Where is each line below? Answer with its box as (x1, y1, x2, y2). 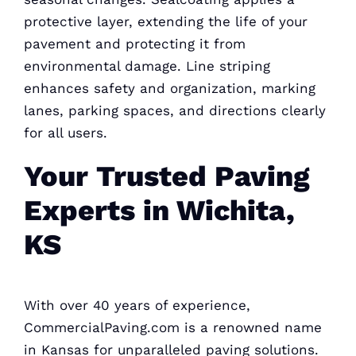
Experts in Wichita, (23, 194, 295, 228)
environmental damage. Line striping (23, 58, 270, 75)
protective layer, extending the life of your (23, 14, 308, 30)
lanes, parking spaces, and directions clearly (23, 103, 326, 119)
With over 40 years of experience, (23, 296, 250, 313)
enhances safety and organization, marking (23, 80, 315, 97)
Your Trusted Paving (23, 160, 309, 194)
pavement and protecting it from (23, 36, 246, 52)
